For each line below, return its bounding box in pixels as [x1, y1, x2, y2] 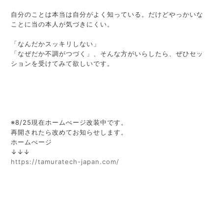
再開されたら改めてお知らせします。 [11, 128, 128, 136]
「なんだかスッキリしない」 [11, 39, 100, 48]
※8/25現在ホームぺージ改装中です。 [11, 118, 128, 126]
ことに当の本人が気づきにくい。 [11, 20, 114, 28]
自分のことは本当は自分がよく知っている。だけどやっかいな [11, 10, 203, 18]
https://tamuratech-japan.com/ [11, 157, 119, 165]
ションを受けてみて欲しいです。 [11, 59, 114, 67]
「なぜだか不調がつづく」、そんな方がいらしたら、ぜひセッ [11, 49, 203, 57]
